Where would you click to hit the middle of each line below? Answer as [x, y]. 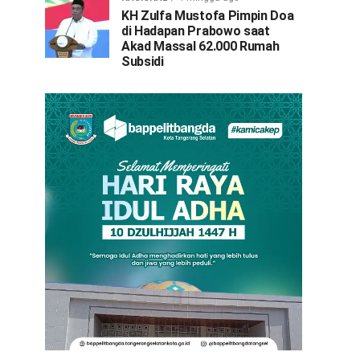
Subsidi [143, 61]
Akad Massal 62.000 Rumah [200, 46]
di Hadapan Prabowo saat [196, 31]
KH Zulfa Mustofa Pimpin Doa [208, 16]
